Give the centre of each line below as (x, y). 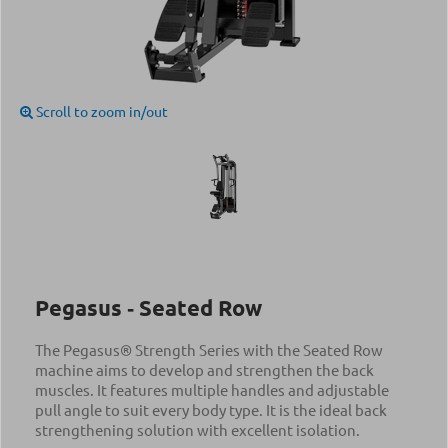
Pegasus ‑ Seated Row (148, 307)
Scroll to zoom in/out (100, 111)
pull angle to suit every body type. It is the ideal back (211, 409)
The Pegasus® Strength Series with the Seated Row (209, 349)
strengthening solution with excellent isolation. (197, 429)
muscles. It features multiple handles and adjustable (212, 389)
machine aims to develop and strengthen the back (204, 369)
